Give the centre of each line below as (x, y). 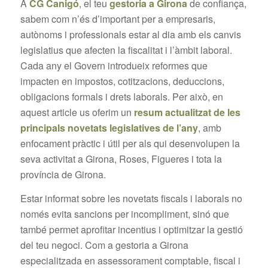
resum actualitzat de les (187, 112)
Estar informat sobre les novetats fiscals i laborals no (131, 198)
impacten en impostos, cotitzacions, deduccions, (122, 81)
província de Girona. (63, 175)
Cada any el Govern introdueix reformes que (114, 66)
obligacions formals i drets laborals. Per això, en (121, 97)
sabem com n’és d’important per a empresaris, (118, 19)
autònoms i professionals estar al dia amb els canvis (130, 35)
